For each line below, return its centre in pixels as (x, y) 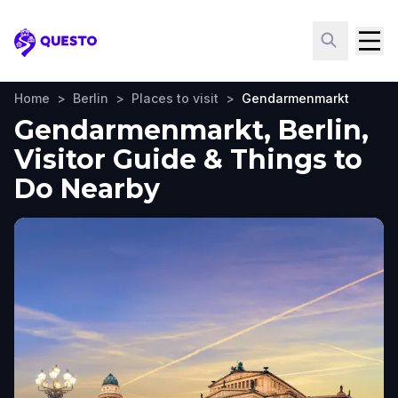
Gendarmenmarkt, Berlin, (191, 130)
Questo (40, 52)
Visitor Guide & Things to (188, 159)
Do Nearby (87, 189)
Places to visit (175, 98)
